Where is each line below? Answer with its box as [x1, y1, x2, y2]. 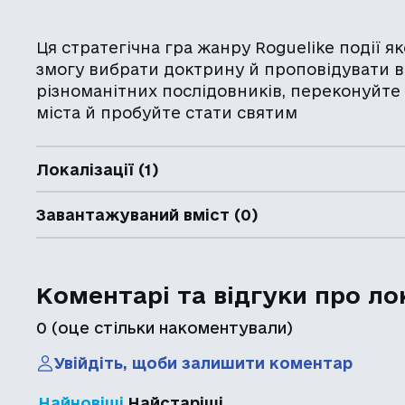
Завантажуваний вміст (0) [36, 206, 259, 223]
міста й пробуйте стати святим [36, 104, 298, 121]
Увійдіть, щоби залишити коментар [54, 354, 353, 372]
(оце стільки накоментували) [47, 318, 294, 336]
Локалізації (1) [36, 160, 159, 178]
